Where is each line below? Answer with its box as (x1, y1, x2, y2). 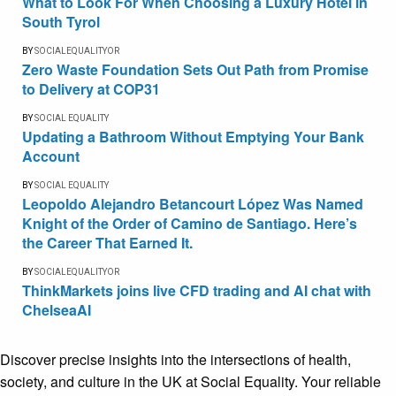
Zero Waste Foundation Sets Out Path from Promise (22, 58, 369, 80)
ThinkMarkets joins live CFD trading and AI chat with (22, 279, 371, 301)
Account (22, 145, 80, 166)
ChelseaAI (22, 299, 91, 320)
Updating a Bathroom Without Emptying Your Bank (22, 126, 364, 147)
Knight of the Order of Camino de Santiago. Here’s (22, 212, 357, 233)
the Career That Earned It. (22, 232, 193, 253)
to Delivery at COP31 (22, 78, 160, 99)
